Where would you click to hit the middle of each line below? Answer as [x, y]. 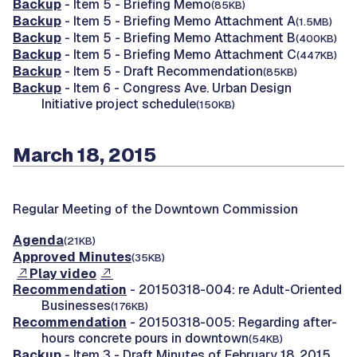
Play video [63, 273]
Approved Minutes [72, 257]
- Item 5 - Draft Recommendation [162, 72]
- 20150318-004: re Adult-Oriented [234, 289]
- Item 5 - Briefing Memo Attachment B [178, 38]
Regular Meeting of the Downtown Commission [155, 209]
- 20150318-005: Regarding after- [232, 322]
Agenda [38, 240]
